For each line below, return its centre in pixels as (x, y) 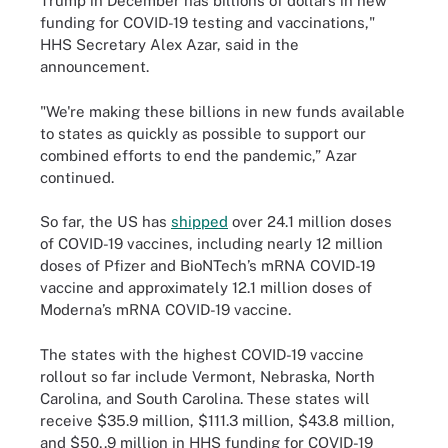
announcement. (94, 66)
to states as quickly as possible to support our (203, 133)
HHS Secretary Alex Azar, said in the (169, 44)
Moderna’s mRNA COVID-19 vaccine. (167, 309)
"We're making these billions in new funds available (222, 111)
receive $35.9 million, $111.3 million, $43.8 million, (217, 420)
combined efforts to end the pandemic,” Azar (198, 155)
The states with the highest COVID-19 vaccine (202, 354)
